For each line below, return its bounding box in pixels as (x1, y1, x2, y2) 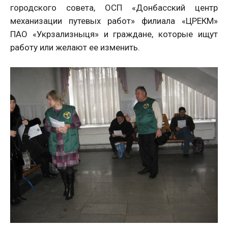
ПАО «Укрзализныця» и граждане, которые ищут (10, 29, 218, 39)
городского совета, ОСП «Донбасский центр (10, 3, 218, 13)
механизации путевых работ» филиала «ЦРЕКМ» (10, 16, 218, 26)
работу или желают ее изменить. (10, 42, 140, 52)
